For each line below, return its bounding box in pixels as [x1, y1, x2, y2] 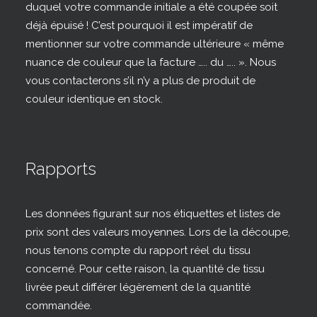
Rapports [25, 158, 96, 179]
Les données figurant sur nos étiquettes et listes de [25, 207, 280, 220]
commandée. [25, 299, 92, 312]
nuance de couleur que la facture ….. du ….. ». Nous [25, 56, 276, 69]
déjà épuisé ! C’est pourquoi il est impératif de [25, 19, 253, 32]
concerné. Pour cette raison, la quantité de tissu [25, 263, 265, 275]
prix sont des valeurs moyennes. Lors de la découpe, [25, 226, 290, 238]
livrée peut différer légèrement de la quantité [25, 281, 250, 294]
